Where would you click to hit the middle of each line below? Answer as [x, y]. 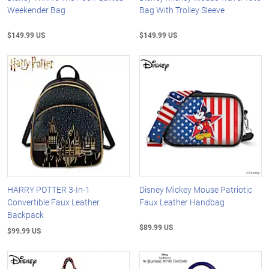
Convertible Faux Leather [53, 202]
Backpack [26, 215]
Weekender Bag [36, 10]
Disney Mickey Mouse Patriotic [196, 190]
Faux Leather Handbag [182, 202]
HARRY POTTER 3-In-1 [49, 190]
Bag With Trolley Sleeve [182, 10]
